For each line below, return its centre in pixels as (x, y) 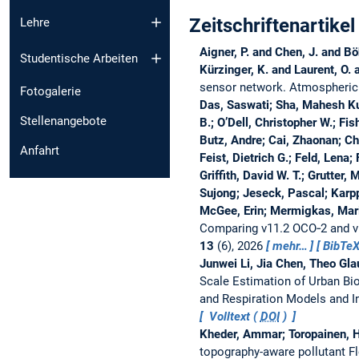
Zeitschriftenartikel (272, 25)
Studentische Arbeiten (79, 58)
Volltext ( (233, 316)
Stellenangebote (63, 121)
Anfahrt (40, 150)
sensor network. (244, 87)
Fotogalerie (50, 91)
